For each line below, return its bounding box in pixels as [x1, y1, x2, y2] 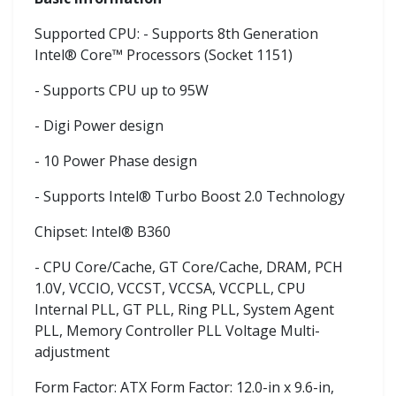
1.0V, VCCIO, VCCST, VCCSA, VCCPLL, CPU [34, 278, 306, 298]
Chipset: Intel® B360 [34, 221, 171, 241]
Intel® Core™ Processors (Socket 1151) [34, 44, 293, 65]
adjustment [34, 341, 110, 362]
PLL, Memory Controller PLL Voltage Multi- [34, 320, 320, 340]
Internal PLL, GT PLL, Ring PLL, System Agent [34, 299, 334, 319]
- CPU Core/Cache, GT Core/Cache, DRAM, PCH [34, 256, 343, 277]
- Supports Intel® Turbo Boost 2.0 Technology [34, 186, 345, 206]
